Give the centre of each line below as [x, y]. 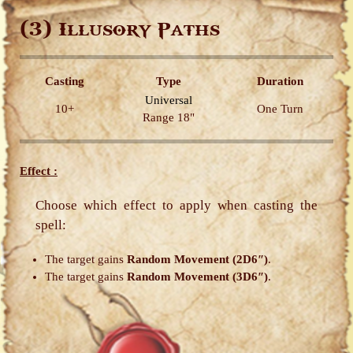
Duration [280, 81]
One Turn [280, 109]
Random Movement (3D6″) [197, 277]
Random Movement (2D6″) [197, 259]
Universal [168, 100]
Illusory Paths [136, 30]
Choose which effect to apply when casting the [176, 205]
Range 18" [168, 117]
